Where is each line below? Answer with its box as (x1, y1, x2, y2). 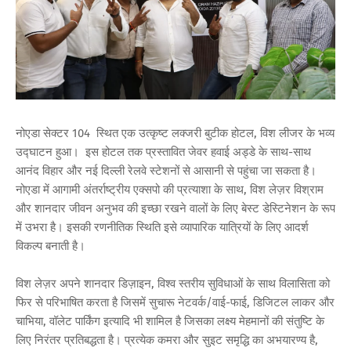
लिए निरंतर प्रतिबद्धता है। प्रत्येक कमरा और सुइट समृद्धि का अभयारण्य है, (16, 333, 318, 348)
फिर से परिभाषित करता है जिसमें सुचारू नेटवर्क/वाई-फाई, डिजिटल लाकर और (16, 295, 335, 310)
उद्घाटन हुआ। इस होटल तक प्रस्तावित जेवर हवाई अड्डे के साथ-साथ (16, 145, 311, 160)
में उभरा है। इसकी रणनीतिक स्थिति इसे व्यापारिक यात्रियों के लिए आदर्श (16, 220, 309, 235)
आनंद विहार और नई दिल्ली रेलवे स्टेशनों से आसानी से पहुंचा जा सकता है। (16, 164, 317, 179)
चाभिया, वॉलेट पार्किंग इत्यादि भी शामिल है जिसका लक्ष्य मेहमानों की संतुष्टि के (16, 314, 324, 329)
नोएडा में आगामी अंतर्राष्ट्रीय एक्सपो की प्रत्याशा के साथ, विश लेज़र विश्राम (16, 183, 324, 197)
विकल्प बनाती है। (16, 239, 85, 254)
